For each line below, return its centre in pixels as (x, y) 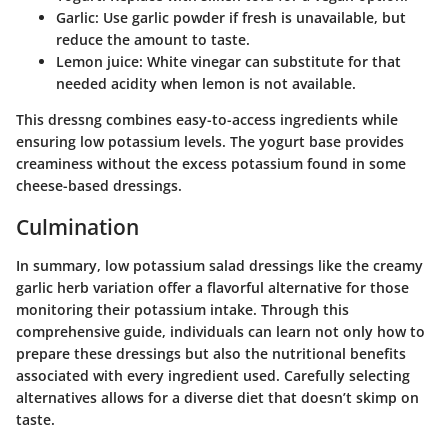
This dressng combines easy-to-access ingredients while (207, 120)
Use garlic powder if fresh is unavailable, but (252, 18)
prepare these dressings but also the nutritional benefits (211, 353)
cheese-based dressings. (99, 186)
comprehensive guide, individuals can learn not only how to (220, 331)
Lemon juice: (99, 62)
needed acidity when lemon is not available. (206, 84)
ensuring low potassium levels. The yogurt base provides (210, 142)
